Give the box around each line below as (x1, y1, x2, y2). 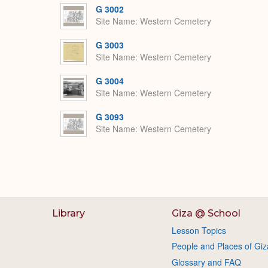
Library (52, 208, 85, 219)
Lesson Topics (171, 224, 226, 236)
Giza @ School (171, 208, 240, 219)
